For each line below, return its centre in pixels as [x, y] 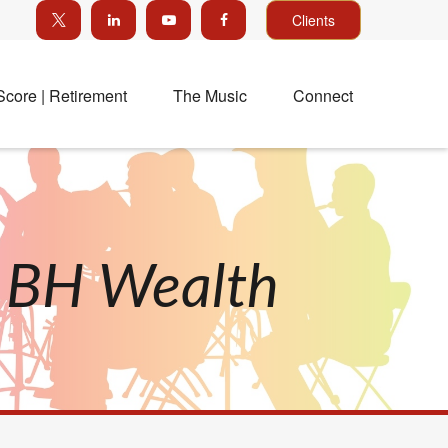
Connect [323, 95]
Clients [313, 20]
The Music [210, 95]
